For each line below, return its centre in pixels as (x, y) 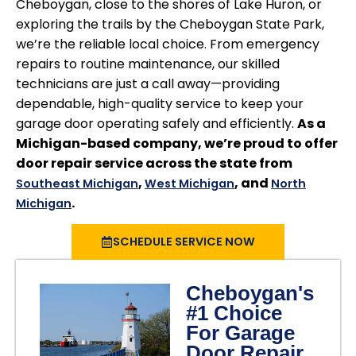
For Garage (240, 333)
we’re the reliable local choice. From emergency (168, 44)
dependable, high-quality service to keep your (160, 103)
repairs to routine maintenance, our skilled (148, 64)
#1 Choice (234, 313)
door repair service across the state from (154, 163)
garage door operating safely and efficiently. (157, 123)
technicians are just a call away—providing (148, 83)
